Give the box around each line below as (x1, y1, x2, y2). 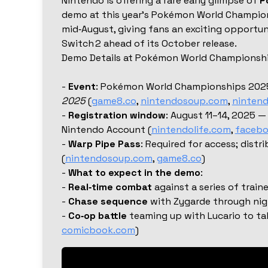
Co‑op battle (68, 209, 127, 223)
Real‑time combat (68, 181, 152, 194)
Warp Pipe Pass (68, 138, 141, 151)
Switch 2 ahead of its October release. (61, 37, 237, 50)
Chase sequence (68, 195, 148, 208)
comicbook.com (61, 224, 135, 237)
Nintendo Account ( (61, 123, 151, 136)
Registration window (68, 109, 166, 122)
